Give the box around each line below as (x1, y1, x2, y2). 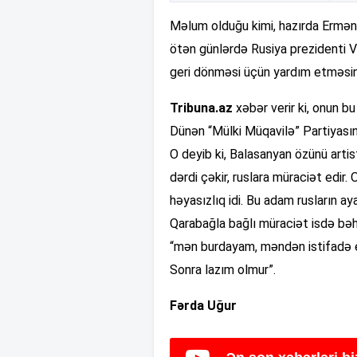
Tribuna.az (170, 100, 233, 116)
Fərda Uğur (170, 297, 237, 313)
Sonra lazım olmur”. (170, 261, 276, 277)
